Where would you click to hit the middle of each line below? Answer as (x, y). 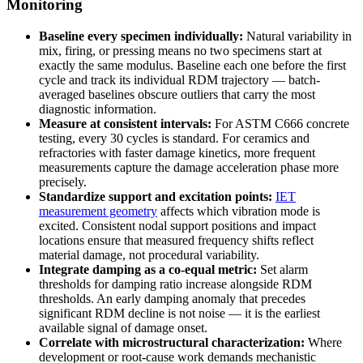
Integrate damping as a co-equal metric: (148, 269)
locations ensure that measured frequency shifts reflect (176, 240)
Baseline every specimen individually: (141, 36)
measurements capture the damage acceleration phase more (189, 167)
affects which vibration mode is (239, 211)
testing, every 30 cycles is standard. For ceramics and (174, 138)
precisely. (63, 181)
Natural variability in (297, 36)
